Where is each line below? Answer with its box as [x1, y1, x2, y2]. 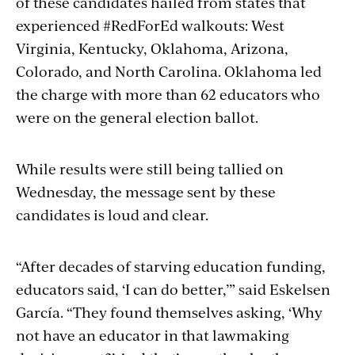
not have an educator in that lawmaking [16, 324, 289, 345]
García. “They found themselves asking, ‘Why [16, 301, 323, 322]
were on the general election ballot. [16, 106, 258, 127]
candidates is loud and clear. [16, 204, 208, 224]
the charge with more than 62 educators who [16, 83, 320, 104]
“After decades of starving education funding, [16, 255, 326, 276]
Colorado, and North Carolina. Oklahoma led [16, 60, 322, 81]
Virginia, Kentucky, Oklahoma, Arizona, [16, 37, 288, 58]
